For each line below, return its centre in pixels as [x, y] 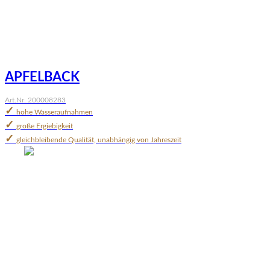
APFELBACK [42, 77]
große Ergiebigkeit [45, 126]
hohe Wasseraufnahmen [55, 112]
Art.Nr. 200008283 [35, 100]
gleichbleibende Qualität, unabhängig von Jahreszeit [99, 140]
